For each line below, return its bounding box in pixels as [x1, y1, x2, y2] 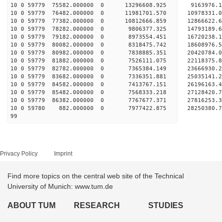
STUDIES [148, 201, 183, 210]
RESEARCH [74, 201, 120, 210]
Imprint [54, 150, 72, 157]
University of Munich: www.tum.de [7, 182, 113, 190]
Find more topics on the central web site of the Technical [7, 172, 184, 180]
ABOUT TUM [7, 201, 55, 210]
